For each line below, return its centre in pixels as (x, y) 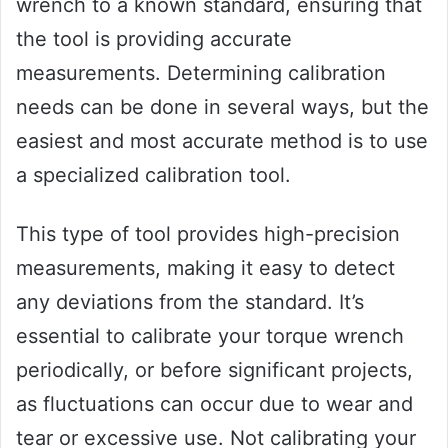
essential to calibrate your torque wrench (210, 336)
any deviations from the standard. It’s (190, 302)
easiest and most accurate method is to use (222, 141)
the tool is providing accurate (154, 39)
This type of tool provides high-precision (208, 234)
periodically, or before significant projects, (214, 370)
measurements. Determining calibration (201, 73)
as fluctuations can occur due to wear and (214, 404)
